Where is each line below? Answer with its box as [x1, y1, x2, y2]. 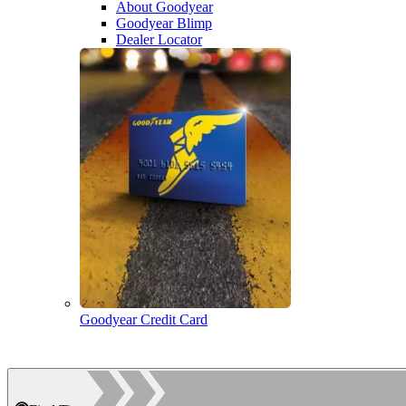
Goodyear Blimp [116, 15, 212, 31]
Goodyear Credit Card [80, 311, 208, 327]
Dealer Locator [116, 32, 202, 47]
